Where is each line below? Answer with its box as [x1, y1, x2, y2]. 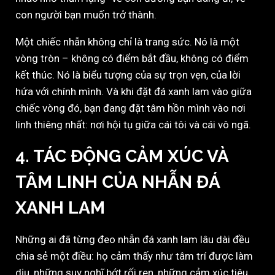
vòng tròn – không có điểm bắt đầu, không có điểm [15, 52, 249, 65]
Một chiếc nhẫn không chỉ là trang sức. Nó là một [15, 36, 239, 48]
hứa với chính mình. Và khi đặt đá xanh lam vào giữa [15, 85, 252, 98]
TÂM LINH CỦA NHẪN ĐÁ [15, 172, 220, 193]
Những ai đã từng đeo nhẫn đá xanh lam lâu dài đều [15, 233, 250, 246]
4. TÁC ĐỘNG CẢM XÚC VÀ [15, 146, 228, 167]
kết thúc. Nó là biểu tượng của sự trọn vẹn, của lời [15, 69, 241, 82]
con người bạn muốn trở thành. [15, 9, 157, 21]
